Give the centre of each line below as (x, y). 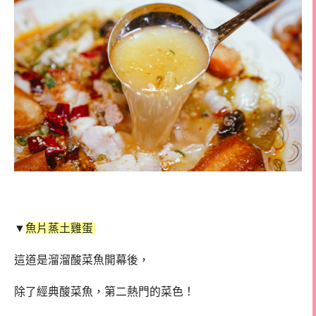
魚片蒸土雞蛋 (61, 229)
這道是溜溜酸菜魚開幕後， (82, 260)
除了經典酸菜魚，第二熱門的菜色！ (104, 291)
